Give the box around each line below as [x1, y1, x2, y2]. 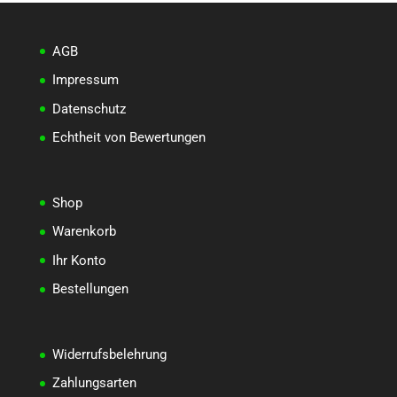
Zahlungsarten [51, 375, 136, 392]
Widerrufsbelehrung [51, 346, 167, 362]
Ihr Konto [51, 252, 106, 269]
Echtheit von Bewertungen [51, 129, 206, 145]
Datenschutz [51, 100, 126, 117]
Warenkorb [51, 223, 116, 240]
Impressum [51, 72, 119, 88]
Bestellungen [51, 281, 128, 298]
